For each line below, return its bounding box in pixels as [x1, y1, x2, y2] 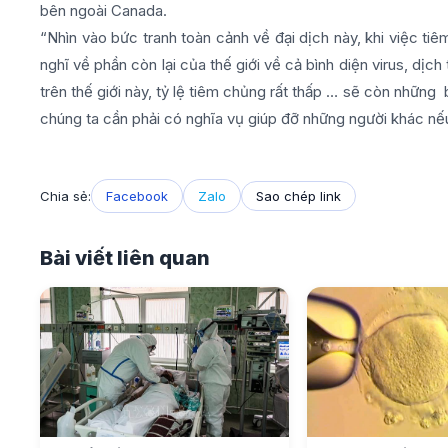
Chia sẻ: [40, 188, 91, 204]
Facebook [106, 188, 168, 204]
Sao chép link [256, 188, 341, 204]
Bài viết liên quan [40, 246, 210, 270]
